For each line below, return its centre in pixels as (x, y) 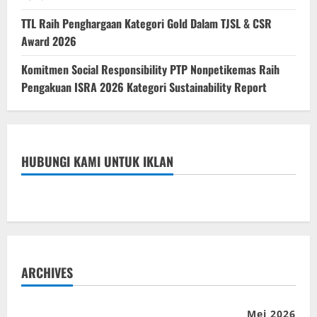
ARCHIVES (47, 273)
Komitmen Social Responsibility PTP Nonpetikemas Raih (150, 70)
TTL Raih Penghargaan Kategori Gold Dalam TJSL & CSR (146, 24)
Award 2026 (49, 41)
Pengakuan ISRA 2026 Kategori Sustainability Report (144, 87)
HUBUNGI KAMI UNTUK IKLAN (97, 162)
